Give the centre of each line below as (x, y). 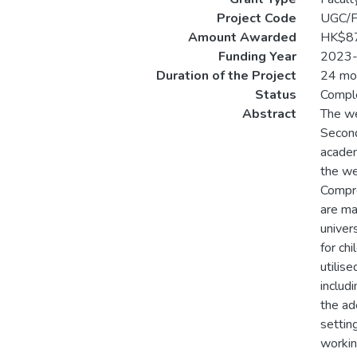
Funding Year (257, 57)
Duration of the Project (226, 76)
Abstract (269, 114)
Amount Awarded (242, 37)
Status (275, 95)
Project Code (256, 18)
